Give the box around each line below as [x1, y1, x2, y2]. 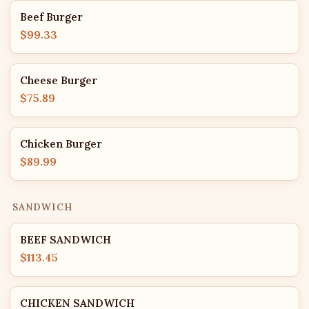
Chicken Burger [20, 137, 102, 150]
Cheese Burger [20, 74, 97, 87]
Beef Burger [20, 10, 83, 23]
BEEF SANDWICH [20, 233, 111, 246]
